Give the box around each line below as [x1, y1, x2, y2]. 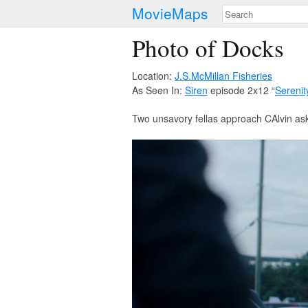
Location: [132, 69, 175, 82]
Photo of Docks [132, 32, 284, 64]
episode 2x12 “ [208, 83, 275, 97]
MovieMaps [132, 3, 208, 23]
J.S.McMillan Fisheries [175, 69, 272, 82]
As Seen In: [132, 83, 185, 97]
